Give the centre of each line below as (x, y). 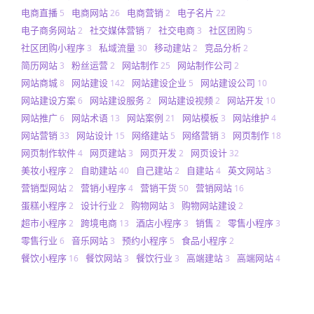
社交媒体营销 (117, 30)
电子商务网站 (48, 30)
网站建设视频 (186, 100)
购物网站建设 (209, 205)
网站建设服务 (117, 100)
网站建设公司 (228, 82)
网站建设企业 (159, 82)
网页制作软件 (48, 152)
